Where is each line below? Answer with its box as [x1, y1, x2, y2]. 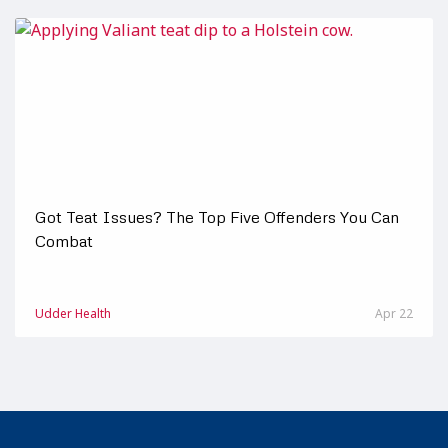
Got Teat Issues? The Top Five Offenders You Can [35, 207, 399, 227]
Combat [35, 231, 93, 251]
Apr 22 [375, 305, 413, 322]
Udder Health [35, 305, 111, 322]
